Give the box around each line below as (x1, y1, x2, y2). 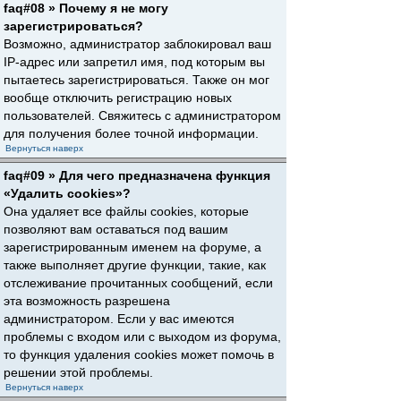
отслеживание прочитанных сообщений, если (4, 276, 273, 290)
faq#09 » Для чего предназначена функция (4, 168, 270, 183)
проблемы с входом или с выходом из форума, (4, 329, 281, 344)
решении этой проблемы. (4, 365, 153, 380)
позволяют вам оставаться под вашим (4, 222, 228, 236)
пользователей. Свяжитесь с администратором (4, 108, 281, 123)
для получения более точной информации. (4, 126, 259, 141)
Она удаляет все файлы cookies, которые (4, 204, 249, 218)
